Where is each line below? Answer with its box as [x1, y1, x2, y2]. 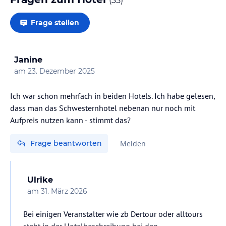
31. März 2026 [41, 186, 87, 196]
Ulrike [27, 175, 53, 185]
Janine [14, 54, 42, 65]
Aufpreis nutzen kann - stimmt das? [10, 115, 131, 125]
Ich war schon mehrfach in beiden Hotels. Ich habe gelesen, [10, 90, 215, 101]
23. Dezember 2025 [28, 66, 95, 76]
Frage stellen [31, 18, 79, 27]
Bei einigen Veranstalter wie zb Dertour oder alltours [23, 208, 203, 219]
